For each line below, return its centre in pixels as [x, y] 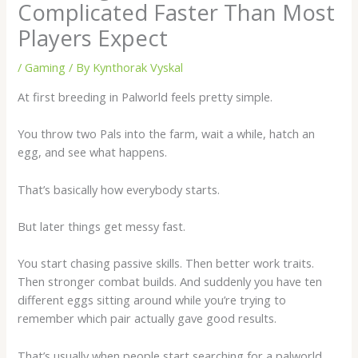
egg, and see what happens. [93, 152]
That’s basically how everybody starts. [119, 189]
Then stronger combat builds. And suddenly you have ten [170, 282]
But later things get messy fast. [102, 227]
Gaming [46, 68]
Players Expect [93, 38]
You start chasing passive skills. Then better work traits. [166, 263]
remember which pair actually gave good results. [147, 318]
